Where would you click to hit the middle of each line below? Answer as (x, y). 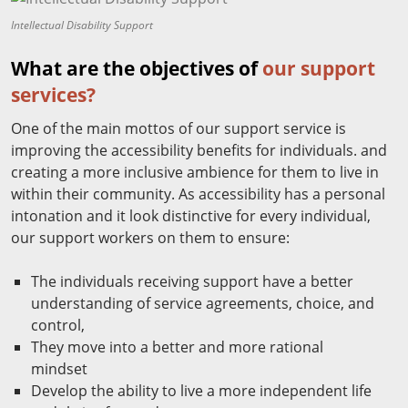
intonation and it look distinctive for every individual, (191, 216)
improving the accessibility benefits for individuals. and (199, 151)
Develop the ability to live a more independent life (201, 391)
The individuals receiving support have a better (192, 282)
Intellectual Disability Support (82, 25)
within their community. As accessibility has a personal (198, 194)
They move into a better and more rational (177, 347)
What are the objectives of (137, 69)
